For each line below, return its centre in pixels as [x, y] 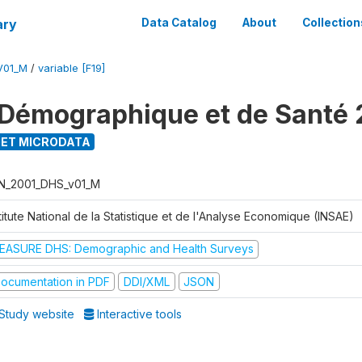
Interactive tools [138, 314]
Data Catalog [179, 23]
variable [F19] [72, 68]
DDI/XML [146, 281]
